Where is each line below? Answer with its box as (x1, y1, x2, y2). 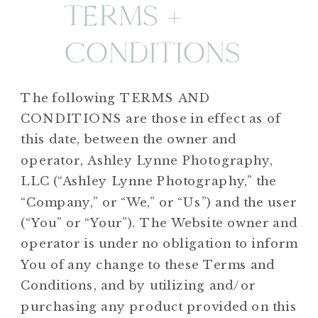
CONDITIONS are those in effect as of (21, 111, 281, 126)
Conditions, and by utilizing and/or (21, 278, 256, 293)
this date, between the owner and (21, 131, 237, 147)
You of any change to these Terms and (21, 257, 275, 273)
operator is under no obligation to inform (21, 236, 298, 251)
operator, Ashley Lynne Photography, (21, 153, 274, 168)
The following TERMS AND (21, 89, 211, 105)
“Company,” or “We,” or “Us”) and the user (21, 194, 297, 209)
